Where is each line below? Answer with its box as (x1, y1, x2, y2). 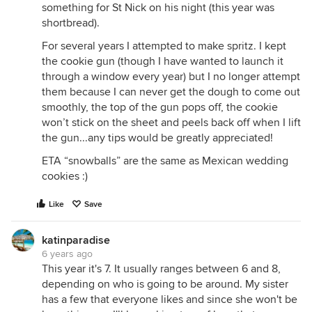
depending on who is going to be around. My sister (42, 277, 288, 292)
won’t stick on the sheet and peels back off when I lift (42, 116, 301, 130)
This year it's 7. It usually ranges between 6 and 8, (42, 262, 281, 276)
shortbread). (42, 16, 100, 31)
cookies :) (42, 169, 88, 184)
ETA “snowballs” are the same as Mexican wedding (42, 154, 288, 169)
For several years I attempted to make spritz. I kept (42, 39, 286, 54)
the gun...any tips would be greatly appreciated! (42, 131, 273, 146)
